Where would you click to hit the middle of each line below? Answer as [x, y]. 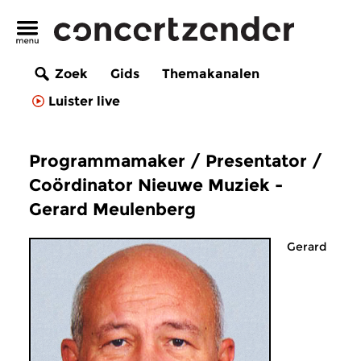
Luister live [84, 102]
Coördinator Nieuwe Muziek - [156, 185]
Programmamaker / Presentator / [176, 161]
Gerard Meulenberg [112, 209]
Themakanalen [211, 74]
